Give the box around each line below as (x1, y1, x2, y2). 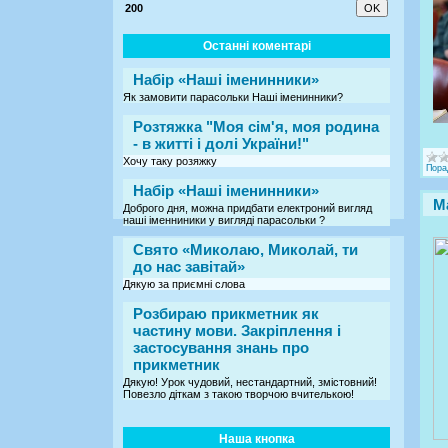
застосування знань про (133, 338, 309, 356)
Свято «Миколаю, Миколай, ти (133, 240, 358, 258)
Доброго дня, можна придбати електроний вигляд (123, 201, 372, 214)
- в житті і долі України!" (133, 134, 309, 152)
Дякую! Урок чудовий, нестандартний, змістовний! (123, 375, 377, 388)
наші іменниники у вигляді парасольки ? (123, 213, 325, 226)
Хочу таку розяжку (123, 154, 217, 167)
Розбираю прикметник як (133, 304, 319, 322)
